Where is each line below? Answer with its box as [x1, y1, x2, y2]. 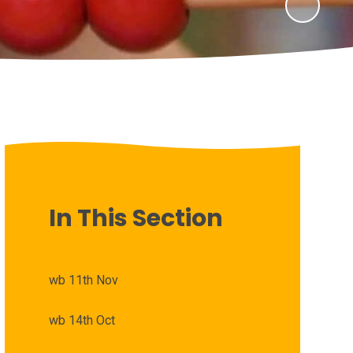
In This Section [48, 201, 223, 235]
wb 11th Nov [48, 272, 118, 288]
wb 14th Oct [48, 312, 115, 328]
